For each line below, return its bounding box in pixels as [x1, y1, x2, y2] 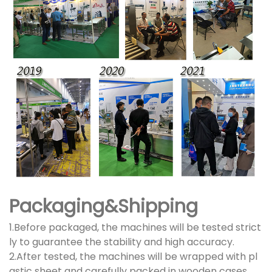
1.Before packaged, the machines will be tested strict [9, 220, 261, 235]
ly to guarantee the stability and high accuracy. [9, 235, 234, 250]
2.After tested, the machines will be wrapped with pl [9, 250, 257, 264]
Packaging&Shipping [9, 194, 198, 220]
